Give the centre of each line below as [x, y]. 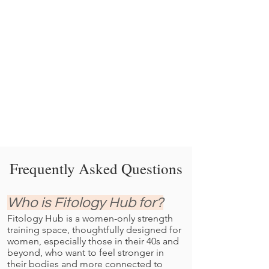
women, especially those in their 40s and [93, 241]
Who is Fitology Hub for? [85, 203]
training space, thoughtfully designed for [94, 230]
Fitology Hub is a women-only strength [90, 218]
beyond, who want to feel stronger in [86, 252]
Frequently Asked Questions [96, 168]
